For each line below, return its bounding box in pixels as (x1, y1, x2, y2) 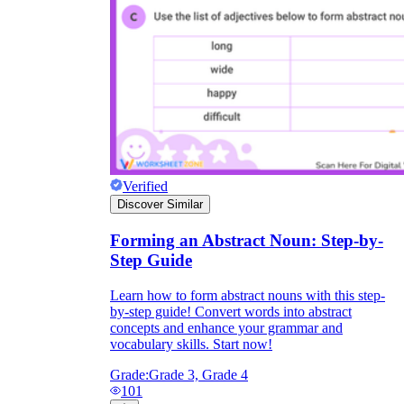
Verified (123, 179, 168, 195)
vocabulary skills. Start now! (110, 335, 272, 352)
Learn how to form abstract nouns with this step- (110, 287, 385, 303)
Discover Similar (117, 197, 203, 212)
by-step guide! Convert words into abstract (110, 303, 352, 319)
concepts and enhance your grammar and (110, 319, 343, 335)
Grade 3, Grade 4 (149, 366, 248, 382)
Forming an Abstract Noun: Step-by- (110, 231, 383, 251)
